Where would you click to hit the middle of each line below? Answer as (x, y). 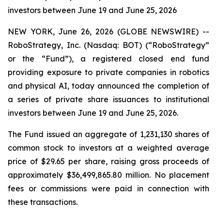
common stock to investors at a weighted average (108, 148)
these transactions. (43, 202)
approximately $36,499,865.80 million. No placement (108, 175)
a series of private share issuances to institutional (108, 99)
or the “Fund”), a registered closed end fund (108, 59)
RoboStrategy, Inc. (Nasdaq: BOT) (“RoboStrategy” (108, 45)
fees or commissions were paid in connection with (108, 188)
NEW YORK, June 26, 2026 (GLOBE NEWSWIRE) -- (108, 31)
